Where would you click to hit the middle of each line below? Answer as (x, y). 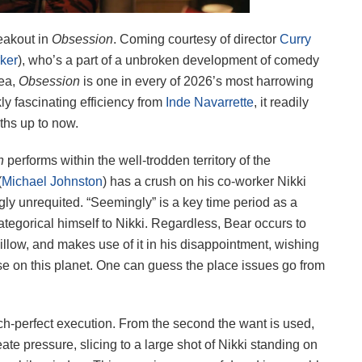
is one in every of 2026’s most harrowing (198, 82)
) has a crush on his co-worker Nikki (204, 182)
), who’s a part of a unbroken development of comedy (168, 61)
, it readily (281, 103)
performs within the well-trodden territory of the (139, 161)
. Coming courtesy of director (196, 40)
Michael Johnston (52, 182)
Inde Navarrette (210, 103)
